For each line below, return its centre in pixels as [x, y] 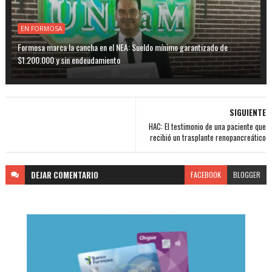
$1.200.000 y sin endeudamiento [69, 60]
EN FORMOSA [41, 29]
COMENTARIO [76, 175]
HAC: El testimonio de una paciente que [208, 127]
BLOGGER [247, 175]
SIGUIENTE [248, 113]
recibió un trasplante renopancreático [208, 138]
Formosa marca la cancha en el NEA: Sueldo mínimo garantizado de [122, 47]
